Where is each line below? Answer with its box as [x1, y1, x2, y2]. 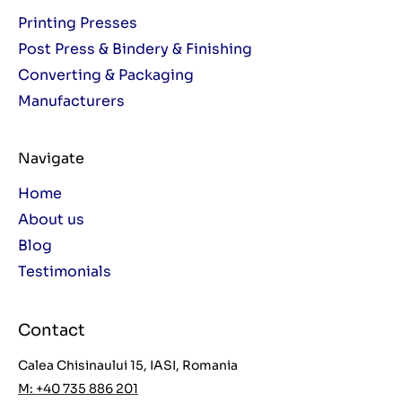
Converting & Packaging [18, 66, 194, 85]
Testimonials [18, 262, 111, 282]
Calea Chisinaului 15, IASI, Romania [18, 357, 238, 374]
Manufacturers [18, 92, 125, 111]
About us [18, 210, 84, 230]
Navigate [18, 149, 84, 169]
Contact [18, 320, 85, 341]
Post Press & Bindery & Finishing [18, 39, 252, 59]
